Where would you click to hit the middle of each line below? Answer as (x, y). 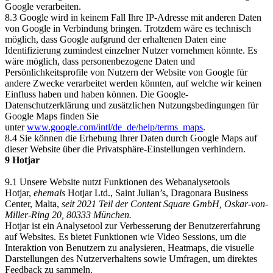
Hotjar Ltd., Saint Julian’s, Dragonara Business (158, 193)
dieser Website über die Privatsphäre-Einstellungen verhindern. (125, 149)
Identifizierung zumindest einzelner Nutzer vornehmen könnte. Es (131, 50)
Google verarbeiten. (43, 6)
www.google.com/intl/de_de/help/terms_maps (115, 127)
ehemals (51, 193)
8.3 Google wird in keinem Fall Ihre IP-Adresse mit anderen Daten (133, 17)
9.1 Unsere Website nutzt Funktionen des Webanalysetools (117, 182)
